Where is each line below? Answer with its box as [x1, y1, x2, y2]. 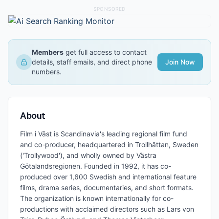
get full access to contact [64, 48, 147, 56]
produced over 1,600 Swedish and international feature [20, 173, 197, 181]
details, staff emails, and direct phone [32, 58, 152, 66]
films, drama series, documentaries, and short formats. [20, 183, 194, 192]
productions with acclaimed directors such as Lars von [20, 205, 194, 213]
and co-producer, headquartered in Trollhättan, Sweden [20, 140, 198, 149]
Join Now [165, 58, 195, 66]
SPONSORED [93, 6, 126, 12]
